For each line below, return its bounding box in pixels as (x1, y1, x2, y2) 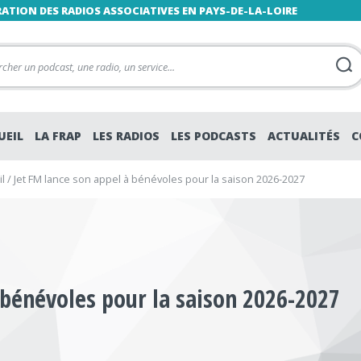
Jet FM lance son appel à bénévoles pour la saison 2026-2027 (14, 172, 305, 186)
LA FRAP (35, 128, 81, 143)
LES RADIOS (93, 128, 160, 143)
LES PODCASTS (171, 128, 256, 143)
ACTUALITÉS (268, 128, 340, 143)
